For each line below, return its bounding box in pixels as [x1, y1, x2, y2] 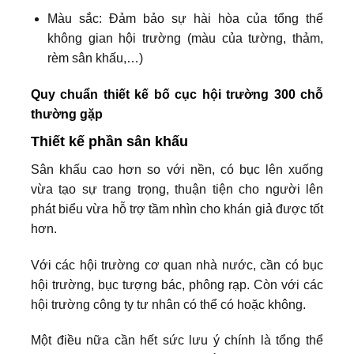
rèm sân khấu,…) [47, 51, 143, 65]
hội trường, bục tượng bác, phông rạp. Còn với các [31, 277, 323, 292]
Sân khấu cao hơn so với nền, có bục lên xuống [31, 162, 323, 176]
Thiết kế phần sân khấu [31, 133, 188, 149]
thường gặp [31, 107, 103, 121]
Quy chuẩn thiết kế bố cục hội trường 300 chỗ [31, 87, 323, 101]
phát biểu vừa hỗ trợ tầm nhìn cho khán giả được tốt [31, 201, 323, 216]
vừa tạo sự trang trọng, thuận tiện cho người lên [31, 182, 323, 196]
